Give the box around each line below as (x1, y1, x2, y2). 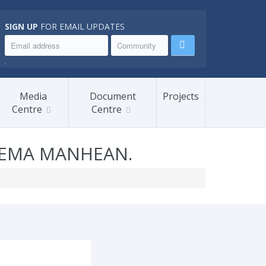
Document (89, 90, 136, 103)
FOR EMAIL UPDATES (37, 21, 125, 32)
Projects (163, 90, 199, 103)
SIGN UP (4, 21, 38, 32)
